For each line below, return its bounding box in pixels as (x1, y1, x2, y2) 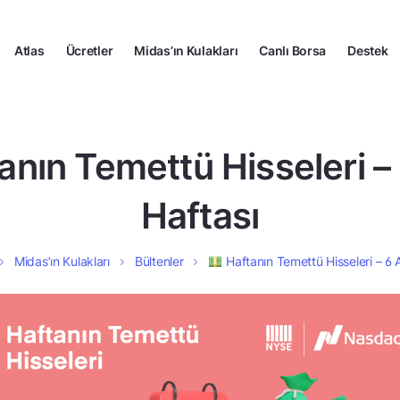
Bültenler (134, 254, 184, 269)
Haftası (140, 194, 260, 237)
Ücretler (65, 42, 113, 58)
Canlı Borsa (259, 42, 327, 58)
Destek (347, 42, 388, 58)
